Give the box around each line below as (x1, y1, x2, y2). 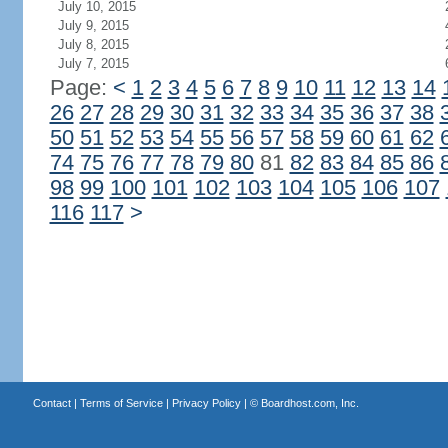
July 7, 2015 (57, 56, 129, 71)
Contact (32, 397, 71, 409)
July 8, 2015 (57, 37, 129, 52)
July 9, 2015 (57, 18, 129, 33)
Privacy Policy (171, 397, 241, 409)
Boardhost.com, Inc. (260, 397, 359, 409)
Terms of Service (79, 397, 163, 409)
